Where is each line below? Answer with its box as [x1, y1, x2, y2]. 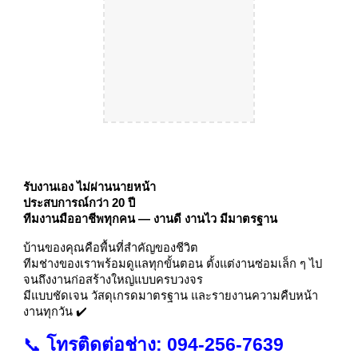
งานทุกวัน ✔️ [23, 305, 88, 319]
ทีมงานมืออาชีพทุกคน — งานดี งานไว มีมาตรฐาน [23, 213, 278, 226]
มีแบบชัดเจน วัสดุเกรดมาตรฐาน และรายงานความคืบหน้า [23, 289, 319, 303]
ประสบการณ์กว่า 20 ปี [23, 197, 136, 210]
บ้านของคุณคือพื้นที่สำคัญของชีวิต [23, 241, 199, 255]
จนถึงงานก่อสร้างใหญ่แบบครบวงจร [23, 273, 204, 287]
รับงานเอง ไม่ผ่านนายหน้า [23, 181, 157, 194]
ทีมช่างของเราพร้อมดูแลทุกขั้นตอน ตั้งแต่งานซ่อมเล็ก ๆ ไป [23, 257, 323, 271]
